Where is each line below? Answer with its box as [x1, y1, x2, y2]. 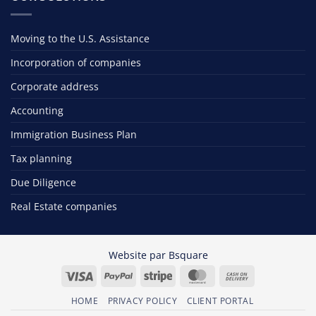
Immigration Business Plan [11, 127, 137, 141]
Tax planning [11, 151, 72, 165]
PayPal [132, 268, 162, 282]
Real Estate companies [11, 199, 117, 213]
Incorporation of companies [11, 55, 141, 69]
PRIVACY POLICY [107, 294, 178, 307]
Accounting [11, 103, 63, 117]
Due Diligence [11, 175, 76, 189]
